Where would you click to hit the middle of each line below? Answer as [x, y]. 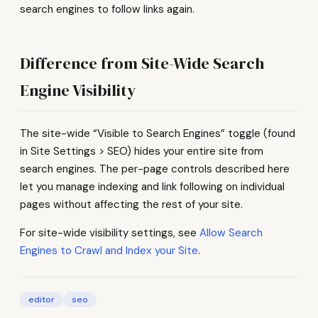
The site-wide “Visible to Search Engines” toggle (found [158, 133]
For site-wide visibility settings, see [110, 232]
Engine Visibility [78, 91]
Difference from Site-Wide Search [142, 64]
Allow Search [231, 232]
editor [42, 299]
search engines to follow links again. [107, 10]
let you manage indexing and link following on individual [152, 186]
